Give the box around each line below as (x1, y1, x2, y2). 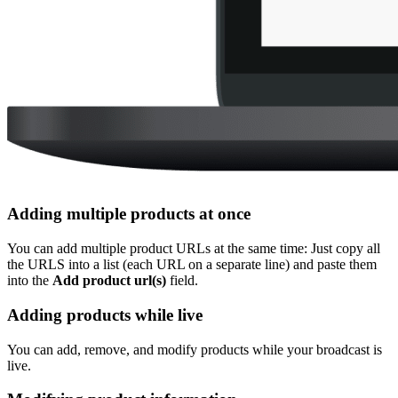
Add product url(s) (52, 273, 166, 289)
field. (166, 273, 202, 289)
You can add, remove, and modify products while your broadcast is (7, 341, 382, 357)
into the (7, 273, 52, 289)
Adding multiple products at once (7, 204, 251, 224)
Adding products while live (7, 305, 203, 324)
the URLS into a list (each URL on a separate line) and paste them (7, 257, 377, 273)
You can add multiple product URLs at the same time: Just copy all (7, 241, 380, 257)
